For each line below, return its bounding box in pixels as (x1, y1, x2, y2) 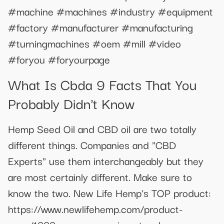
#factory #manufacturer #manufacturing (8, 19, 193, 35)
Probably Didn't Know (8, 91, 134, 113)
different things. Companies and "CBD (8, 136, 176, 152)
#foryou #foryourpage (8, 51, 110, 67)
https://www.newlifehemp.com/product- (8, 200, 183, 216)
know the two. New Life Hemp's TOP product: (8, 184, 211, 200)
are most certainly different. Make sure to (8, 168, 192, 184)
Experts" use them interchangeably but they (8, 152, 203, 168)
